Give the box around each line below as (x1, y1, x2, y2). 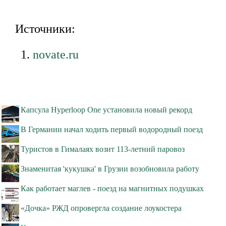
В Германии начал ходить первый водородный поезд (21, 125, 203, 134)
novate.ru (33, 48, 79, 62)
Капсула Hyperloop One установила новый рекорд (21, 105, 192, 115)
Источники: (15, 22, 75, 36)
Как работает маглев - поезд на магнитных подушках (21, 184, 204, 193)
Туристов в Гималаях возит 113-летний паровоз (21, 145, 185, 154)
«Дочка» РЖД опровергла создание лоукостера (21, 204, 182, 213)
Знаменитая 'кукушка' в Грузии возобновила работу (21, 164, 199, 174)
